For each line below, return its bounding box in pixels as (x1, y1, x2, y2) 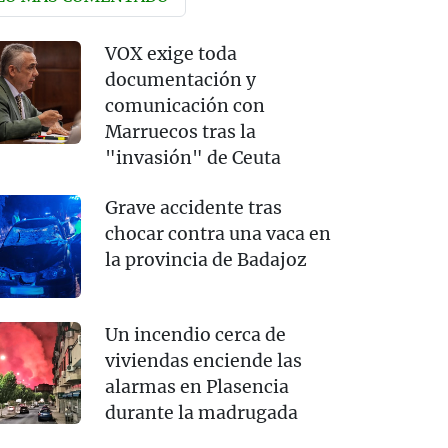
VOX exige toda (104, 43, 237, 66)
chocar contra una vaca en (104, 223, 331, 246)
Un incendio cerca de (104, 323, 286, 346)
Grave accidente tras (104, 197, 282, 220)
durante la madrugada (104, 401, 298, 424)
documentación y (104, 69, 256, 92)
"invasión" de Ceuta (104, 147, 281, 170)
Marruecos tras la (104, 121, 256, 144)
